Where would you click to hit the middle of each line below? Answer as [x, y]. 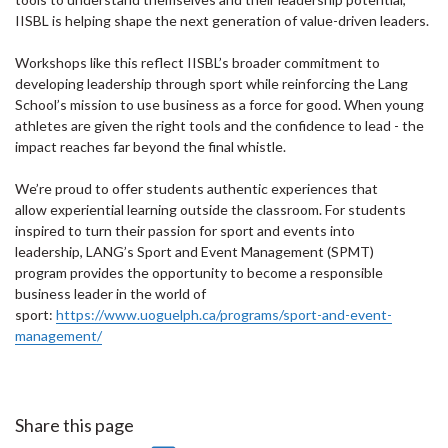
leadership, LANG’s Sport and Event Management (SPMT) [194, 251]
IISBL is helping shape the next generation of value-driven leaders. [223, 20]
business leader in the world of [110, 293]
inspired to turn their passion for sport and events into [185, 230]
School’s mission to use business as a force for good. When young [219, 104]
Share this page [74, 425]
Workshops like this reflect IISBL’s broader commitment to [197, 62]
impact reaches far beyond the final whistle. [152, 146]
